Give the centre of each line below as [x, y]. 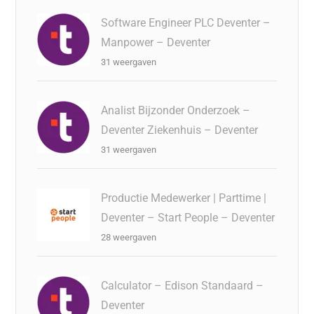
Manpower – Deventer [156, 42]
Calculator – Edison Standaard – [183, 285]
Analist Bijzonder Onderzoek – [176, 110]
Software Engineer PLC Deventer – [186, 22]
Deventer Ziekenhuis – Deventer [180, 130]
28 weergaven [129, 237]
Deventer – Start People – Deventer [188, 217]
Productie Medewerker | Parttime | [184, 198]
